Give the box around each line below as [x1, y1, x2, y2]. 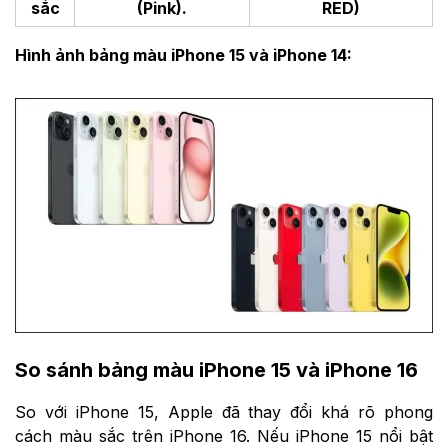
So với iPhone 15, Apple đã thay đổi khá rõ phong [15, 402, 433, 423]
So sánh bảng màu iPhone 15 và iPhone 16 [15, 358, 418, 383]
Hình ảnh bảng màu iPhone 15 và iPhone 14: [15, 44, 352, 65]
